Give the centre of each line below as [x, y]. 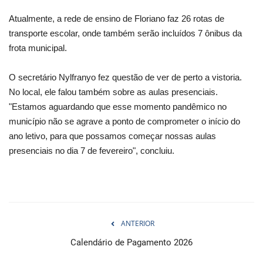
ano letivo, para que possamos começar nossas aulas [112, 136]
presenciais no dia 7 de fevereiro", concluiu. [92, 151]
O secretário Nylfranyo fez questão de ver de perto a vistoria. [125, 77]
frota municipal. [39, 48]
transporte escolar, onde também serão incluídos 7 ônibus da [125, 33]
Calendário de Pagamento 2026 [131, 243]
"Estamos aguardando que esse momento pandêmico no [118, 107]
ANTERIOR [137, 224]
